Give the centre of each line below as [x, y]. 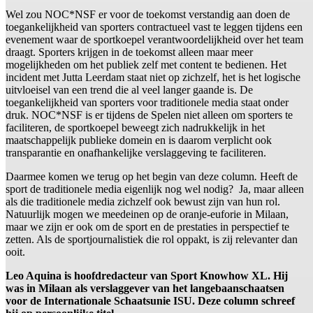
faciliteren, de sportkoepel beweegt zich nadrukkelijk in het [135, 128]
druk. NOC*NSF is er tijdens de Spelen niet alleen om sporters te [149, 115]
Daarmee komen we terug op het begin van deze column [130, 176]
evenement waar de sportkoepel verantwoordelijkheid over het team [154, 39]
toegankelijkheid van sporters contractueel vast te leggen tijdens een [154, 27]
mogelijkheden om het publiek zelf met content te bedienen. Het [146, 65]
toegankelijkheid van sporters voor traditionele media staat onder [147, 102]
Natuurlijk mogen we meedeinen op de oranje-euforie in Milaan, [147, 214]
